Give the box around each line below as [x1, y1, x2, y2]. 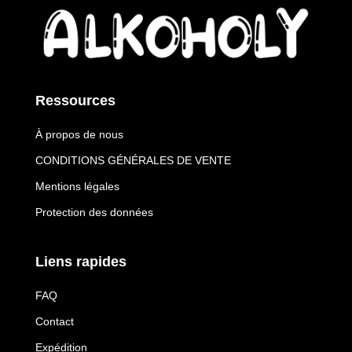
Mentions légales [35, 180, 119, 193]
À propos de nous [35, 128, 123, 141]
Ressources [35, 93, 115, 109]
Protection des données [35, 206, 153, 219]
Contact [35, 315, 74, 328]
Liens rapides [35, 254, 126, 270]
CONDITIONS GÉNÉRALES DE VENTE [35, 154, 231, 167]
